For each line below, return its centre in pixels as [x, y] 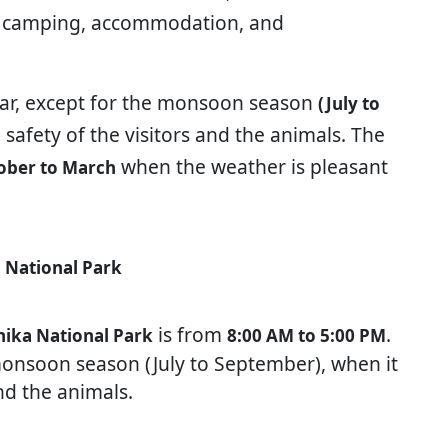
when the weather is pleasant [252, 166]
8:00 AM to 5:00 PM [306, 335]
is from [190, 334]
